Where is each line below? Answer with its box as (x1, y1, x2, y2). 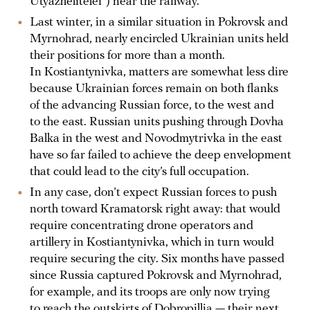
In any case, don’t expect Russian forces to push (30, 185, 277, 199)
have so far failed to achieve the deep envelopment (30, 148, 291, 162)
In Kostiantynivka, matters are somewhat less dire (30, 65, 289, 79)
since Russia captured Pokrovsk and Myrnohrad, (30, 268, 282, 282)
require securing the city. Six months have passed (30, 252, 284, 266)
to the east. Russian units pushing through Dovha (30, 115, 284, 129)
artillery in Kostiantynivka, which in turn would (30, 235, 274, 249)
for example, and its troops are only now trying (30, 285, 270, 299)
